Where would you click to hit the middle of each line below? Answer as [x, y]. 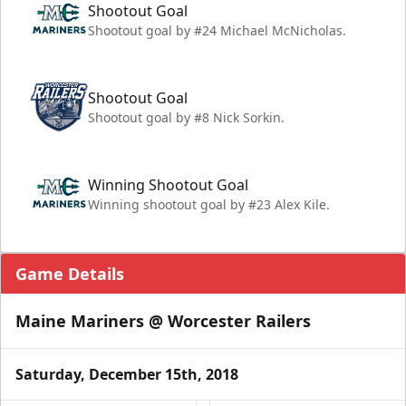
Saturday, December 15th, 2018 [127, 374]
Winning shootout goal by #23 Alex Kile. [209, 204]
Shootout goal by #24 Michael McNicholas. [217, 30]
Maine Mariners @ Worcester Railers [163, 321]
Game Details [70, 274]
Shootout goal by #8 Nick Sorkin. [186, 117]
